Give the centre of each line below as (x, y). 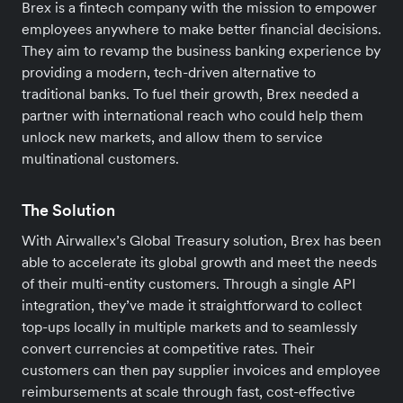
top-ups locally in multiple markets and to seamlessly (189, 326)
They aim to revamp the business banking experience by (201, 50)
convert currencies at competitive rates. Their (168, 348)
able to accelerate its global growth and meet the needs (199, 261)
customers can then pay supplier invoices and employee (201, 369)
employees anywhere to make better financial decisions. (201, 28)
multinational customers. (100, 158)
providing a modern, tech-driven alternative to (169, 72)
